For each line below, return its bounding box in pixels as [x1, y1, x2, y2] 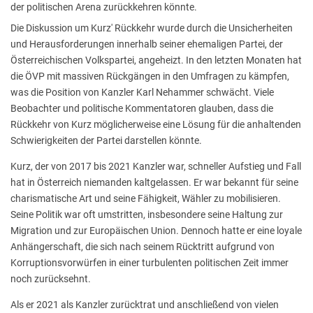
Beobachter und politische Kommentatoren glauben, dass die [10, 102, 273, 114]
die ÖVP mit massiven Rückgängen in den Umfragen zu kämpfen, [10, 70, 289, 82]
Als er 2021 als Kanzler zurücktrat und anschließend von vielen [10, 298, 279, 310]
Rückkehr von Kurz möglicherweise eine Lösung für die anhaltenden [10, 118, 301, 130]
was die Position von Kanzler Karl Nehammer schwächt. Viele [10, 86, 274, 98]
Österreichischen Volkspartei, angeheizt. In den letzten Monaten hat [10, 54, 302, 66]
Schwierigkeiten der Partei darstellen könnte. [10, 134, 202, 146]
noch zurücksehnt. [10, 272, 91, 284]
